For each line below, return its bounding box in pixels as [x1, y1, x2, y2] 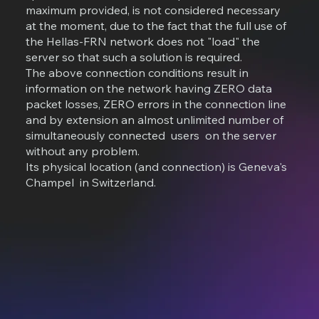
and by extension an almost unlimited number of [26, 113, 284, 127]
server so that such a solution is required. [26, 50, 243, 65]
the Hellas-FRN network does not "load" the [26, 34, 261, 49]
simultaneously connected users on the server [26, 128, 277, 143]
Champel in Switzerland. [26, 175, 157, 190]
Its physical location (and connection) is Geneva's [26, 159, 288, 174]
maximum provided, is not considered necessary [26, 3, 281, 18]
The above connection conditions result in [26, 66, 249, 80]
